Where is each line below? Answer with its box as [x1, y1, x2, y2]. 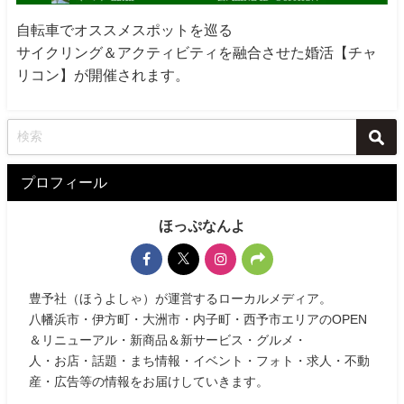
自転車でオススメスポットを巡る [16, 22, 233, 37]
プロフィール [21, 174, 107, 189]
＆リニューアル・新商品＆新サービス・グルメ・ [29, 333, 308, 346]
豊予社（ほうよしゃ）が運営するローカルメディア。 [29, 291, 333, 305]
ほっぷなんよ [159, 217, 245, 233]
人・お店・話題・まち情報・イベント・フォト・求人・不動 [29, 353, 371, 367]
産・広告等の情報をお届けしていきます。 [29, 374, 270, 388]
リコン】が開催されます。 [16, 67, 189, 82]
